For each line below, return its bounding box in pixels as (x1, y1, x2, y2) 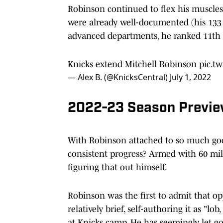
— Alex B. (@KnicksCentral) (68, 71, 170, 83)
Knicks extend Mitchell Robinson (68, 59, 199, 69)
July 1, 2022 (170, 71, 211, 83)
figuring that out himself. (68, 162, 169, 172)
